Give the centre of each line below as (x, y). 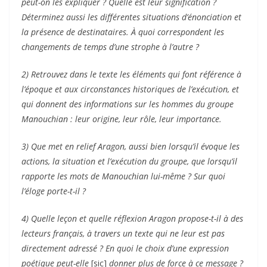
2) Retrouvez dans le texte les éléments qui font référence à (131, 74)
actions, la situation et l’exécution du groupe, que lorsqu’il (129, 161)
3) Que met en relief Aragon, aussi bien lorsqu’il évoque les (131, 146)
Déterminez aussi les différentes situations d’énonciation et (131, 17)
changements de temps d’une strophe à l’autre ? (110, 46)
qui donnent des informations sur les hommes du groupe (128, 104)
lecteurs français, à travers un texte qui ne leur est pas (123, 233)
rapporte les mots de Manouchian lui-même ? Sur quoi (123, 176)
